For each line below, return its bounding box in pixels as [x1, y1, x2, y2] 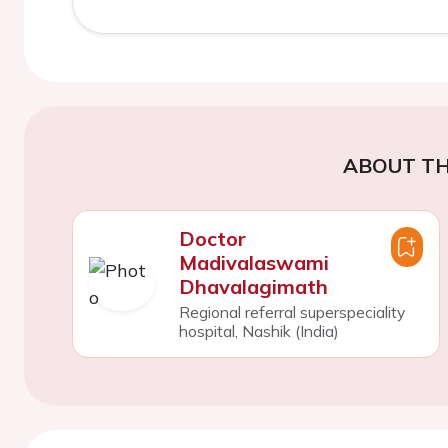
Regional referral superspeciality [178, 302, 405, 322]
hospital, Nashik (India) [178, 321, 339, 341]
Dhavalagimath [178, 274, 328, 299]
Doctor [178, 226, 246, 251]
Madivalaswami [178, 250, 329, 275]
